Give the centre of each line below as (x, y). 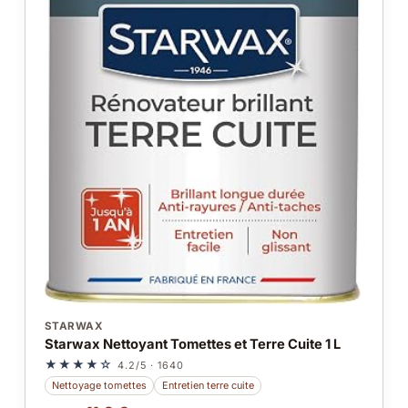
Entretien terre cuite (208, 385)
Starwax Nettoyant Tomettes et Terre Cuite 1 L (192, 345)
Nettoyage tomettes (100, 385)
